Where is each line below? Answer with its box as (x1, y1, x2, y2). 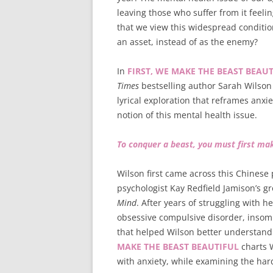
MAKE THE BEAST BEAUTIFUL (117, 241, 239, 252)
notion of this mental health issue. (117, 109, 257, 121)
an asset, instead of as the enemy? (117, 36, 258, 48)
